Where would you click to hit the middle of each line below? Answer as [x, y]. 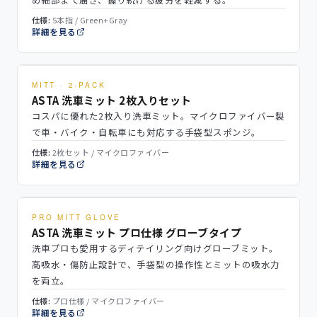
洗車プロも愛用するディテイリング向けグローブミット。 [155, 248]
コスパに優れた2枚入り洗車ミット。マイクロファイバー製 [158, 116]
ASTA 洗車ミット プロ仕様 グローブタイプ [137, 232]
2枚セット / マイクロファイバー [110, 152]
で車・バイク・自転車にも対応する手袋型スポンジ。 [146, 132]
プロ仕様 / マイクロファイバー [108, 301]
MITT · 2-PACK [69, 85]
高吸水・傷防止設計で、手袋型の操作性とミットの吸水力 [156, 264]
